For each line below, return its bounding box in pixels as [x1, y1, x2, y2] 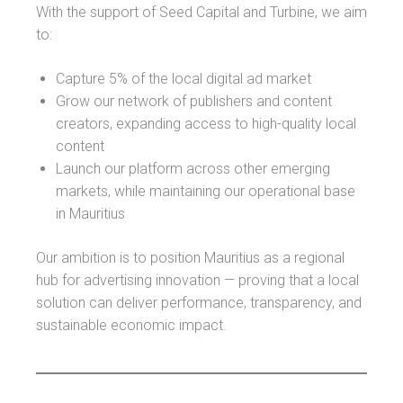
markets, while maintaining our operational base [56, 182, 355, 200]
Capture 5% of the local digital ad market [56, 69, 311, 87]
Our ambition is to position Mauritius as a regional [36, 248, 345, 266]
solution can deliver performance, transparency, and [36, 293, 362, 311]
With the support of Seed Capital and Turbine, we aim [36, 3, 367, 21]
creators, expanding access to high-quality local [56, 114, 356, 132]
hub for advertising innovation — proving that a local [36, 271, 359, 289]
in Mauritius [56, 204, 125, 222]
